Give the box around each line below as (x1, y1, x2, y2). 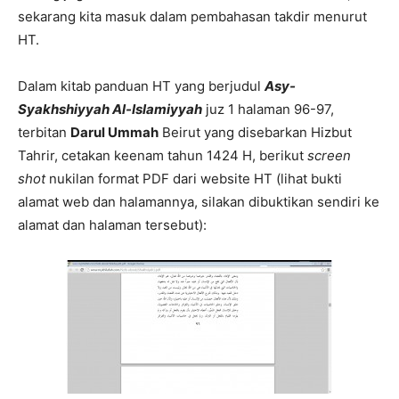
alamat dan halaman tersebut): (18, 216, 207, 233)
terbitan (18, 124, 70, 141)
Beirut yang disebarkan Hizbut (159, 124, 352, 141)
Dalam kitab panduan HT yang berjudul (18, 77, 265, 94)
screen (307, 147, 351, 164)
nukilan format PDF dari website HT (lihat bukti (45, 170, 342, 187)
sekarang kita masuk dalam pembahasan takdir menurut (18, 8, 367, 25)
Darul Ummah (70, 124, 159, 141)
